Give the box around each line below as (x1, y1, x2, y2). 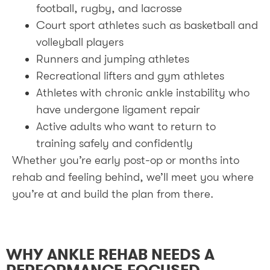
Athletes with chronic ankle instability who (36, 86, 250, 99)
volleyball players (36, 35, 124, 49)
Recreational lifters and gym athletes (36, 69, 224, 83)
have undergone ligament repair (36, 102, 200, 116)
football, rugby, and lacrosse (36, 1, 182, 15)
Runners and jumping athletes (36, 52, 189, 66)
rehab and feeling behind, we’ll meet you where (12, 170, 254, 184)
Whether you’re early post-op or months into (12, 153, 239, 167)
